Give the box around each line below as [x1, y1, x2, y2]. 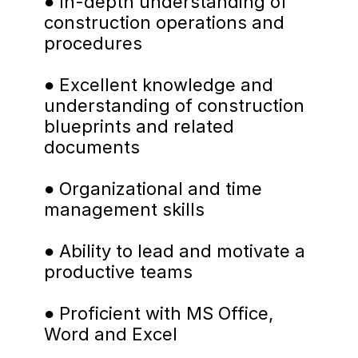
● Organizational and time [44, 178, 262, 199]
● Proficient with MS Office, [44, 303, 273, 324]
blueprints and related [44, 116, 234, 137]
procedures [44, 33, 142, 54]
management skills [44, 199, 205, 220]
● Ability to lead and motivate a [44, 241, 305, 261]
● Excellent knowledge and [44, 74, 273, 95]
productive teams [44, 261, 193, 282]
